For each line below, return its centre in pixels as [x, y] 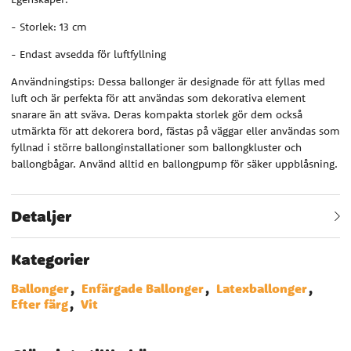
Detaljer [41, 215]
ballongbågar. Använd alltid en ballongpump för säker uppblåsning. [174, 163]
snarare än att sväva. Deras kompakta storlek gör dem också [157, 114]
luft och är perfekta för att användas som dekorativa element [158, 98]
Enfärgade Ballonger [143, 288]
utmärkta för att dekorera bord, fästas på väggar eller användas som [175, 130]
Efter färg [40, 304]
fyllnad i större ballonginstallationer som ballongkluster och [156, 147]
